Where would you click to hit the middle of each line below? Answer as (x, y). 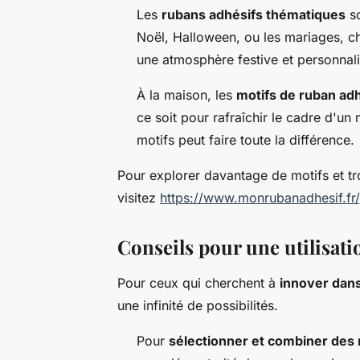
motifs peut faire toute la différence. (245, 140)
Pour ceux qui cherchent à (198, 283)
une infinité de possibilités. (198, 306)
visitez (139, 198)
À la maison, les (186, 95)
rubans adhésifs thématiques (254, 15)
